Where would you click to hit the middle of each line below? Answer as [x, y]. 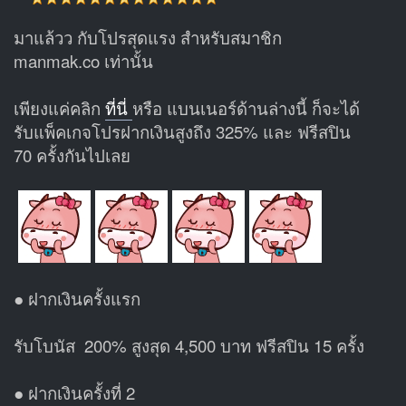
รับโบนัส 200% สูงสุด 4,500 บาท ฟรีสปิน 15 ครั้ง [189, 345]
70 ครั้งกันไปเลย [72, 155]
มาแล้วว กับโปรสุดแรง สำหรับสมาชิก [148, 37]
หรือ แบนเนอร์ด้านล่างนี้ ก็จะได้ [246, 107]
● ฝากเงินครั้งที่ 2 [74, 392]
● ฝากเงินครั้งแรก [77, 298]
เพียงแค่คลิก [59, 107]
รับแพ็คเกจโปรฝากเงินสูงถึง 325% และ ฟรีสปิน [182, 131]
